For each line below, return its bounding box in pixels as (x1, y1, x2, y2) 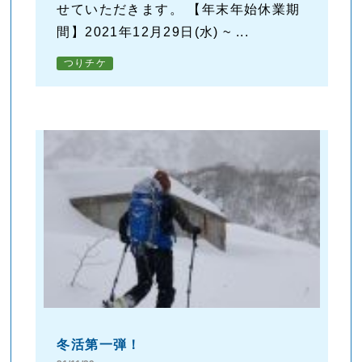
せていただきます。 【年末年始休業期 (57, 2, 301, 17)
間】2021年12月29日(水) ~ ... (57, 25, 250, 40)
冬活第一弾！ (57, 338, 141, 352)
